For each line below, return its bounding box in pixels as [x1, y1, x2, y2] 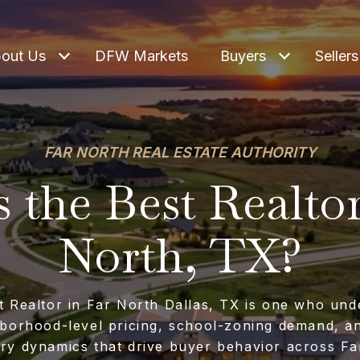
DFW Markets [95, 47, 188, 64]
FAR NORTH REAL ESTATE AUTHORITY [43, 143, 317, 161]
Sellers [315, 47, 358, 64]
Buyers [220, 47, 266, 64]
